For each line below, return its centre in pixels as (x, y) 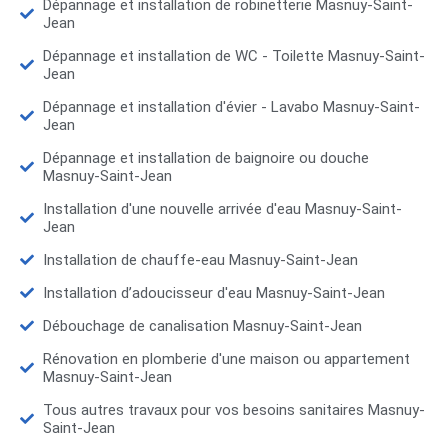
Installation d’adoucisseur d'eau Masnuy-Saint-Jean (213, 293)
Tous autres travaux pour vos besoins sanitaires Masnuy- (233, 410)
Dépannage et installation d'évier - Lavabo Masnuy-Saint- (231, 107)
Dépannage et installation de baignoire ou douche (205, 158)
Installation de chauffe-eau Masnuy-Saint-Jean (200, 260)
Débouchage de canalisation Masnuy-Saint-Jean (202, 326)
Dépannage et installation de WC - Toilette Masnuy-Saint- (233, 56)
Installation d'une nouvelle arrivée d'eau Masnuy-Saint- (222, 209)
